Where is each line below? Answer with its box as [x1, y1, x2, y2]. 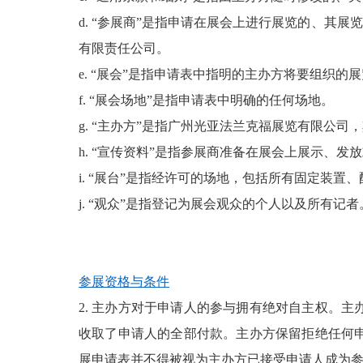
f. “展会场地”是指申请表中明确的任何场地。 [79, 93, 334, 107]
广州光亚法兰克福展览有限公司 [168, 119, 349, 133]
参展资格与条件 [79, 275, 169, 288]
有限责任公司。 [79, 41, 169, 55]
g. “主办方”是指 [79, 119, 168, 133]
